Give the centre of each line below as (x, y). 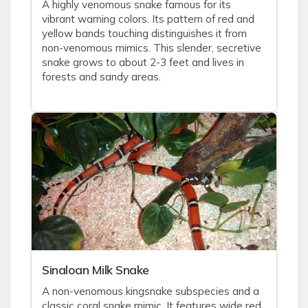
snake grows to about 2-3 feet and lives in (143, 62)
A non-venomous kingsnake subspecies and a (151, 291)
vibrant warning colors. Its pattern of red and (148, 19)
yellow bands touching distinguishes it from (144, 33)
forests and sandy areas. (101, 77)
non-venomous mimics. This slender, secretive (152, 48)
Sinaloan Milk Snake (96, 269)
